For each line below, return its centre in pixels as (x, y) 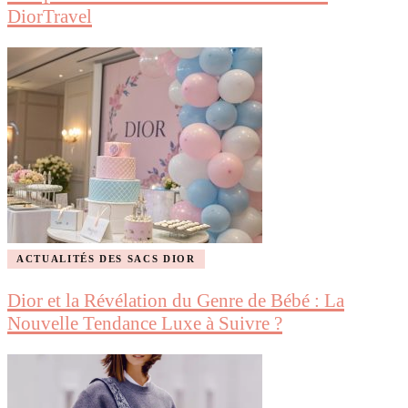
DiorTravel (50, 16)
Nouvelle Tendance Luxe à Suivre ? (145, 323)
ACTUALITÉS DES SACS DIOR (106, 258)
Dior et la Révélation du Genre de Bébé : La (176, 300)
